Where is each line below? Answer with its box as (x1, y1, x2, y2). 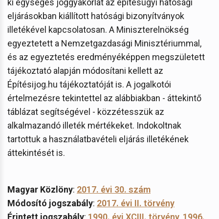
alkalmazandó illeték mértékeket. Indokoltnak (7, 120, 181, 131)
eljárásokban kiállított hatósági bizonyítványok (7, 10, 184, 21)
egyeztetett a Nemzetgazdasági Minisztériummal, (7, 38, 201, 48)
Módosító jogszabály (7, 197, 93, 208)
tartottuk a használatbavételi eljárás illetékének (7, 133, 189, 144)
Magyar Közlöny (7, 184, 73, 195)
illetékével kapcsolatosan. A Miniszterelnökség (7, 24, 189, 35)
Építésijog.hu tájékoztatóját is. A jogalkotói (7, 79, 171, 89)
